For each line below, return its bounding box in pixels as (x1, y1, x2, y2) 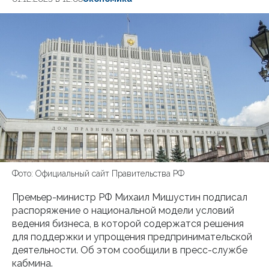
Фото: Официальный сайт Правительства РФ (12, 169, 184, 178)
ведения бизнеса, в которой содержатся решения (12, 218, 244, 229)
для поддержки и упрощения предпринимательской (12, 231, 252, 243)
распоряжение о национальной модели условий (12, 205, 234, 216)
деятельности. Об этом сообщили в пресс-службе (12, 244, 247, 256)
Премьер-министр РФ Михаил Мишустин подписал (12, 192, 247, 203)
